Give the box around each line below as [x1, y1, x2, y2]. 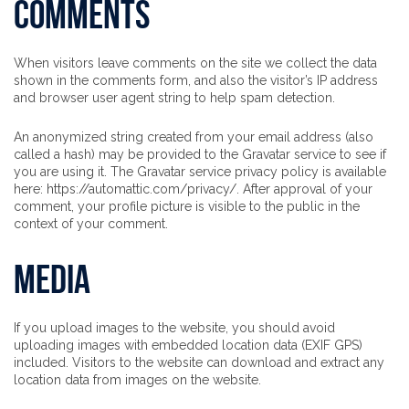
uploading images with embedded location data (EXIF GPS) [14, 338, 362, 352]
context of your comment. [14, 216, 168, 231]
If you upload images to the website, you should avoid [14, 320, 335, 335]
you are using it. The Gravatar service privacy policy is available [14, 164, 386, 179]
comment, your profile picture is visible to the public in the [14, 199, 360, 214]
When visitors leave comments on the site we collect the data [14, 56, 377, 70]
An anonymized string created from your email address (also [14, 130, 373, 144]
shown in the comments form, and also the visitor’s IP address [14, 73, 378, 88]
